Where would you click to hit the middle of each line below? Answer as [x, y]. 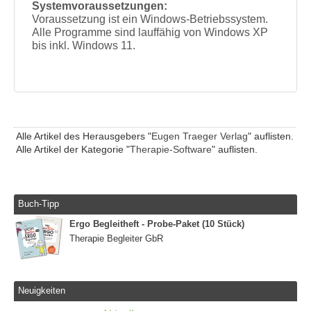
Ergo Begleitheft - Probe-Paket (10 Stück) [157, 224]
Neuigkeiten [42, 291]
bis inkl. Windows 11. [84, 46]
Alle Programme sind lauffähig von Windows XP [150, 33]
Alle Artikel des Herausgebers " [84, 136]
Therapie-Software [171, 150]
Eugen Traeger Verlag [200, 136]
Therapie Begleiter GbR [116, 238]
